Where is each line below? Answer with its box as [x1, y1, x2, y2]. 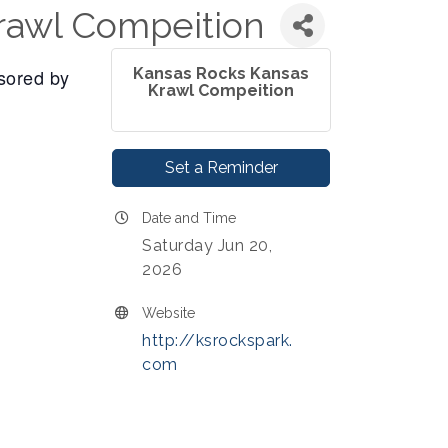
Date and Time [142, 210, 236, 226]
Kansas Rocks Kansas [133, 64, 309, 83]
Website [142, 305, 195, 321]
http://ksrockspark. [142, 331, 293, 350]
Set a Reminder [164, 158, 278, 177]
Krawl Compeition [148, 81, 294, 100]
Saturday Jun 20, [142, 236, 272, 255]
